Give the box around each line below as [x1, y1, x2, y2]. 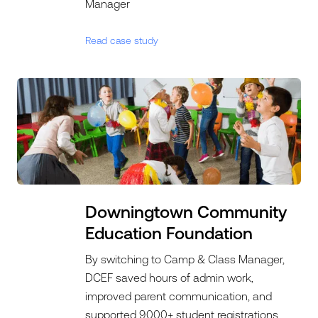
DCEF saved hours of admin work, [85, 271, 254, 284]
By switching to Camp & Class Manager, [85, 253, 285, 265]
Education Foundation [85, 224, 253, 243]
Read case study [85, 35, 159, 46]
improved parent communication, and [85, 290, 273, 302]
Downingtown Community [85, 202, 287, 221]
